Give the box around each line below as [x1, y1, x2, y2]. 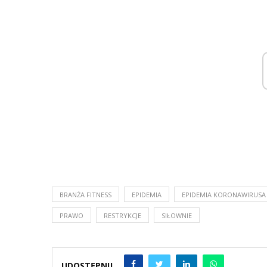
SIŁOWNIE [162, 211, 192, 220]
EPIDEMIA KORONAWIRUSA [182, 190, 266, 199]
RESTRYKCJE [104, 211, 141, 220]
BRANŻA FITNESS [60, 190, 111, 199]
